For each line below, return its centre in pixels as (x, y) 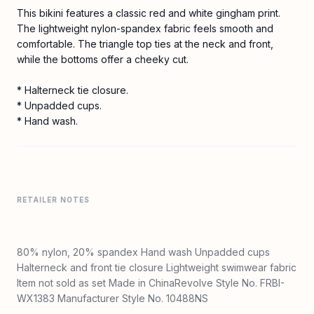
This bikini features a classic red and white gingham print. (149, 13)
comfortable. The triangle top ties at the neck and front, (145, 43)
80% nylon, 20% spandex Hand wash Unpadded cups (143, 252)
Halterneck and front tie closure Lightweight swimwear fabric (157, 267)
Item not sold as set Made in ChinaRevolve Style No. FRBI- (151, 282)
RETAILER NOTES (53, 199)
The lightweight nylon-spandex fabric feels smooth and (145, 28)
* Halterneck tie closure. (73, 90)
